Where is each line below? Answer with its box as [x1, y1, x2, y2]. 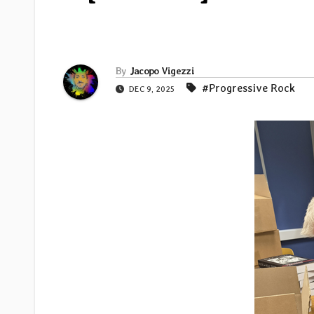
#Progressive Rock [202, 81, 295, 95]
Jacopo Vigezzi [129, 65, 194, 77]
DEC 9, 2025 [127, 84, 177, 95]
